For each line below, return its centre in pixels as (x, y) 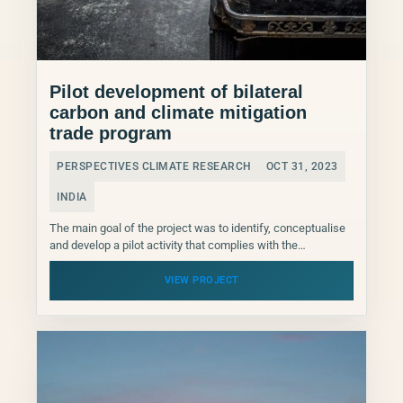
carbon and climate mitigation (178, 113)
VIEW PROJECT (201, 281)
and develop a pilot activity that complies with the (174, 246)
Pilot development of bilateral (176, 92)
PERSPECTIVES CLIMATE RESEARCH (154, 167)
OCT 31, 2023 (302, 167)
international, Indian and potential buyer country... (173, 263)
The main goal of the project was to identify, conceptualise (197, 228)
